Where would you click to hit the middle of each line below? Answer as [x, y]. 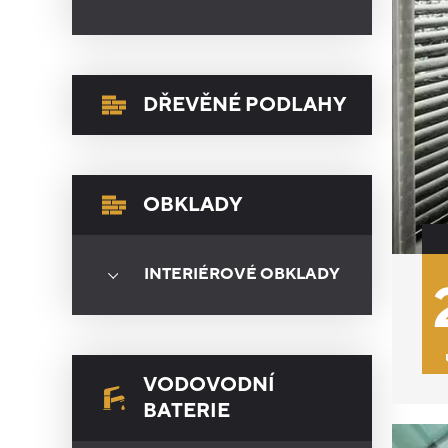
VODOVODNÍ [209, 385]
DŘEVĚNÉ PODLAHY [244, 105]
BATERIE [186, 411]
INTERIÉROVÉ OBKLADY [242, 274]
